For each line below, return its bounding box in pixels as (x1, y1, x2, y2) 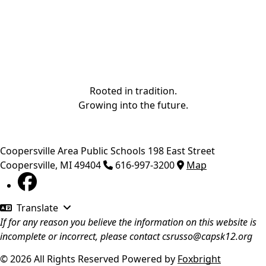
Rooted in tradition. (89, 84, 177, 97)
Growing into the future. (78, 98, 188, 112)
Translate (17, 201, 58, 215)
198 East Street (148, 144, 215, 157)
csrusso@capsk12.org (162, 230, 252, 243)
